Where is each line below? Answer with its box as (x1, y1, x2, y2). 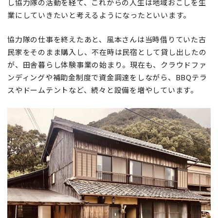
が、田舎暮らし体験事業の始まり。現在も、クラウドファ (7, 59, 207, 70)
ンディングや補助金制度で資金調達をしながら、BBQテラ (7, 72, 207, 83)
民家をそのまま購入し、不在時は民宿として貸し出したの (7, 47, 207, 57)
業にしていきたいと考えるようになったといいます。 (7, 10, 191, 20)
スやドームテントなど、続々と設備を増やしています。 (7, 85, 198, 95)
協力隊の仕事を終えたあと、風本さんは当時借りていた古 (7, 34, 206, 45)
